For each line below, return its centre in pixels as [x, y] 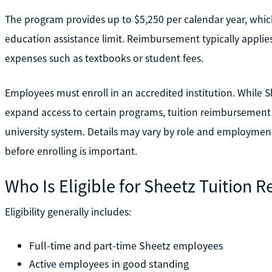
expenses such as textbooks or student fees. [104, 58]
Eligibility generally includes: [68, 212]
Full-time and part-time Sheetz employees [126, 245]
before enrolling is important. [71, 151]
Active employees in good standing [109, 263]
